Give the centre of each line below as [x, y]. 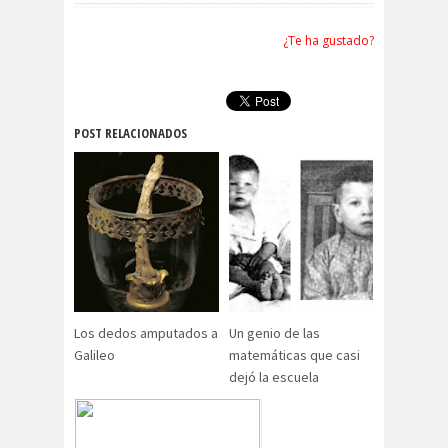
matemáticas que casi [294, 355]
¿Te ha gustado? [328, 41]
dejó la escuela [273, 377]
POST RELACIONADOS [130, 133]
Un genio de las [274, 333]
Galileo [94, 355]
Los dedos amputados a [146, 333]
